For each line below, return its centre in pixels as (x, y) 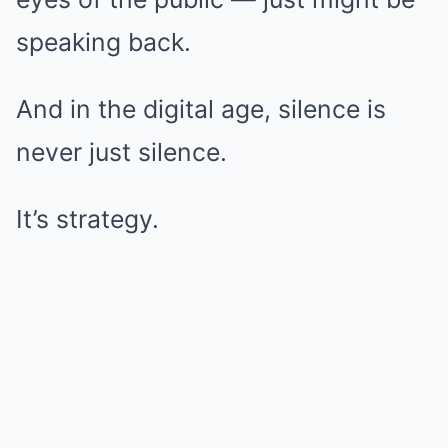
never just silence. (121, 151)
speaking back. (103, 41)
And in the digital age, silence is (201, 108)
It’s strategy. (87, 218)
